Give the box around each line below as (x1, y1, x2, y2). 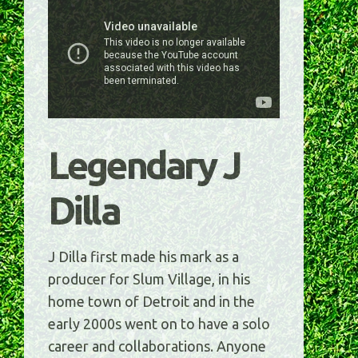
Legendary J (48, 143, 240, 187)
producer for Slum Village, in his (48, 271, 250, 288)
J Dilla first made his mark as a (48, 249, 239, 265)
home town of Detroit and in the (48, 293, 255, 310)
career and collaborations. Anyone (48, 338, 266, 355)
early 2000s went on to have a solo (48, 316, 270, 332)
